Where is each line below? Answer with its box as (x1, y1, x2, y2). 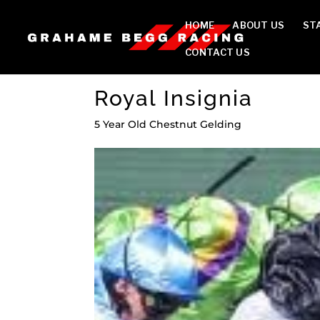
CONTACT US (185, 46, 250, 58)
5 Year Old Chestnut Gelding (94, 118, 241, 131)
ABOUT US (232, 19, 285, 31)
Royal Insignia (94, 86, 253, 111)
